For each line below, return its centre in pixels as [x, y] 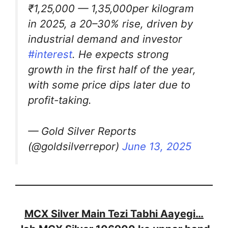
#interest [50, 54]
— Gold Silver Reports [82, 131]
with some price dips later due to [109, 85]
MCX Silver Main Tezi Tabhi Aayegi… [114, 213]
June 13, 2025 [157, 146]
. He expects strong [120, 54]
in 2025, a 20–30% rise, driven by [110, 24]
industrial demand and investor [105, 39]
